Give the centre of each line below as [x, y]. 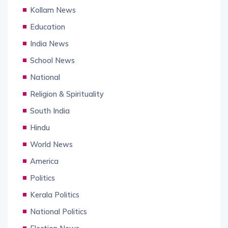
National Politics [59, 212]
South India [50, 111]
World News [51, 145]
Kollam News [53, 10]
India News [49, 44]
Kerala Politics [55, 195]
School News [52, 61]
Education [48, 27]
